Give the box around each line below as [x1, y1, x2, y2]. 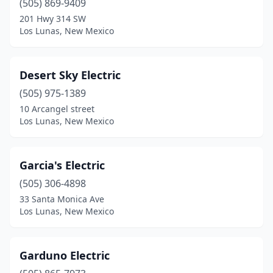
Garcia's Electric [19, 158, 105, 172]
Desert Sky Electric [19, 68, 121, 82]
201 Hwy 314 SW [19, 13, 86, 24]
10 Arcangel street [19, 103, 94, 115]
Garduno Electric [19, 248, 110, 263]
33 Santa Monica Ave [19, 193, 104, 205]
